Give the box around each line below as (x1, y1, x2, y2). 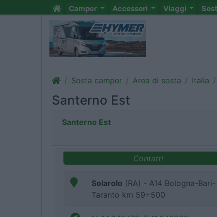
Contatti (133, 153, 163, 163)
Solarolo (92, 178, 123, 188)
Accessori (112, 4, 149, 13)
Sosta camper (71, 76, 122, 85)
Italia (192, 76, 209, 85)
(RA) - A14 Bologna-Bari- (123, 178, 216, 188)
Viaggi (163, 4, 188, 13)
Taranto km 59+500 (92, 190, 165, 200)
